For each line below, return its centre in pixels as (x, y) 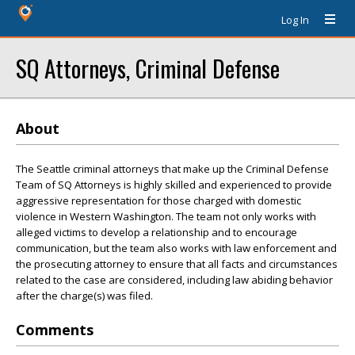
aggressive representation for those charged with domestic (158, 200)
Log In (295, 20)
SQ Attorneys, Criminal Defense (148, 68)
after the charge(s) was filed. (84, 296)
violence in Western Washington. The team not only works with (166, 216)
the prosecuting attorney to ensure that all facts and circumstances (177, 264)
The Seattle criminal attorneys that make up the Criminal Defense (172, 169)
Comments (55, 330)
